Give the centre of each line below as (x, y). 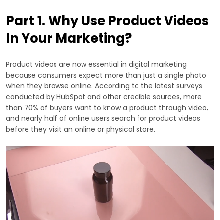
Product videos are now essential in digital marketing (96, 64)
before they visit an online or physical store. (81, 129)
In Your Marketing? (69, 38)
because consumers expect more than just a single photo (106, 75)
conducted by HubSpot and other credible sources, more (104, 96)
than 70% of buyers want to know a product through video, (107, 107)
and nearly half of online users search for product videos (103, 118)
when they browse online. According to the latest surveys (104, 86)
